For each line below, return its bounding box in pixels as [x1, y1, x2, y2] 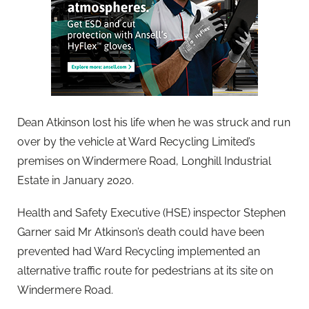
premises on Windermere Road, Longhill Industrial [17, 154, 271, 168]
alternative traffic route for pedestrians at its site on [17, 263, 273, 277]
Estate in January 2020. [17, 173, 134, 187]
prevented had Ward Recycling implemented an [17, 244, 260, 258]
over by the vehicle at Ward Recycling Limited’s [17, 134, 255, 148]
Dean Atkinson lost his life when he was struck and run [17, 115, 290, 129]
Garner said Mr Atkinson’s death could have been [17, 225, 264, 239]
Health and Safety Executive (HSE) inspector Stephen [17, 206, 286, 219]
